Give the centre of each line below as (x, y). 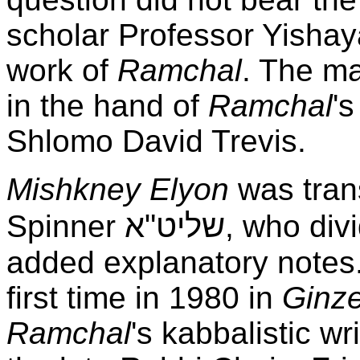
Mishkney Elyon (118, 189)
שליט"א (175, 225)
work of (62, 70)
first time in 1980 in (144, 297)
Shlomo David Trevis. (156, 141)
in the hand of (107, 105)
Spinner (65, 226)
